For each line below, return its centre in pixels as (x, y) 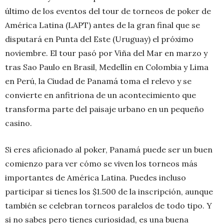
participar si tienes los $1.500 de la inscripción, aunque (109, 192)
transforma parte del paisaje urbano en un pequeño (104, 109)
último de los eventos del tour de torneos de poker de (108, 11)
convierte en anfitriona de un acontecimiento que (100, 95)
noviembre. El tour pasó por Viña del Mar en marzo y (106, 53)
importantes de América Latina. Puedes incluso (95, 178)
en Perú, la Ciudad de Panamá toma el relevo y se (98, 81)
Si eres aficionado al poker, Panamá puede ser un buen (109, 150)
